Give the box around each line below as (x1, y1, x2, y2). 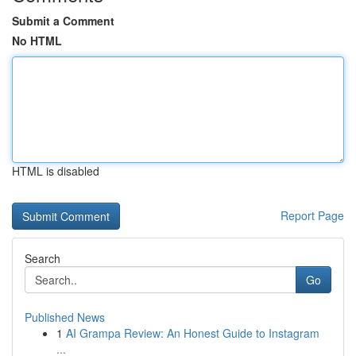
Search (25, 250, 60, 266)
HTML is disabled (12, 163, 99, 179)
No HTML (12, 33, 62, 48)
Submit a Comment (12, 13, 114, 29)
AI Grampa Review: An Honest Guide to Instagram (66, 325, 319, 341)
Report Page (281, 207, 344, 223)
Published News (25, 309, 105, 325)
